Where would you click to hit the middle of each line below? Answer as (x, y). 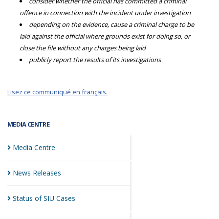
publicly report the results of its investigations (95, 60)
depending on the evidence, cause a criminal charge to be (111, 24)
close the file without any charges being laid (83, 48)
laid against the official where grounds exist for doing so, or (105, 36)
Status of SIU (34, 198)
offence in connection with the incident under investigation (105, 13)
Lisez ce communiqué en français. (57, 92)
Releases (47, 173)
